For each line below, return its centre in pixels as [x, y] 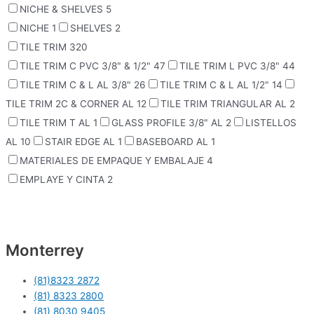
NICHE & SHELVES [63, 9]
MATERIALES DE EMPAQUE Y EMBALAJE [113, 161]
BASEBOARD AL [173, 142]
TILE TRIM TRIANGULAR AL [225, 104]
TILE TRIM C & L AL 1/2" [216, 85]
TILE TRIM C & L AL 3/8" [77, 85]
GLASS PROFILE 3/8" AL [169, 123]
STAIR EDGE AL [81, 142]
